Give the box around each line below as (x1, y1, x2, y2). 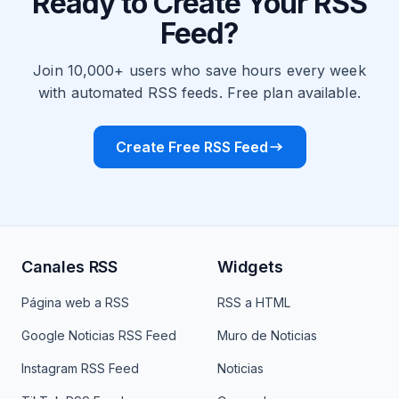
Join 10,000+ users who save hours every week (33, 61, 366, 79)
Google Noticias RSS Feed (21, 328, 176, 343)
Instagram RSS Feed (21, 361, 139, 376)
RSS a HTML (217, 295, 290, 310)
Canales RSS (21, 257, 118, 276)
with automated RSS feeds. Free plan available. (38, 84, 361, 102)
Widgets (217, 257, 283, 276)
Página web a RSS (21, 295, 129, 310)
